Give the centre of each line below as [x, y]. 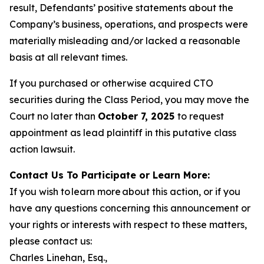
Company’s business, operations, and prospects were [129, 24]
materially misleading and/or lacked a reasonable [125, 41]
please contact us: [51, 241]
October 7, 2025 [138, 116]
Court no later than [54, 116]
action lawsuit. [42, 149]
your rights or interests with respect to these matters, [128, 225]
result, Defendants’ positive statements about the [121, 8]
